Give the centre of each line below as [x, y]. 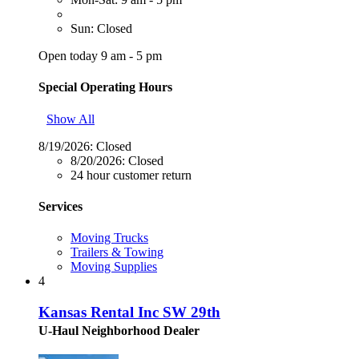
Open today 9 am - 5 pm [100, 56]
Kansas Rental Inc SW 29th [129, 312]
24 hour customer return [131, 175]
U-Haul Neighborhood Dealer [119, 330]
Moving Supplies [114, 267]
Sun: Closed [101, 29]
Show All [71, 119]
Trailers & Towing [117, 252]
